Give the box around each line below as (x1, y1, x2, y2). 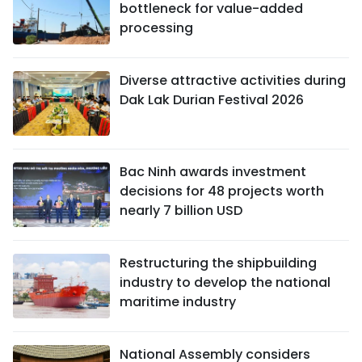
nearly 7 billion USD (120, 201, 242, 221)
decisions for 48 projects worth (120, 182, 324, 201)
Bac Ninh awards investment (120, 162, 306, 182)
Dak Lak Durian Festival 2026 (120, 90, 304, 110)
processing (120, 19, 193, 38)
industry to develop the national (120, 273, 330, 293)
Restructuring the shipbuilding (120, 254, 317, 273)
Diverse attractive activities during (120, 71, 346, 90)
